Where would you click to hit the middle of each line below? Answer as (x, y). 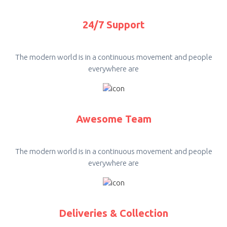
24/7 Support (113, 24)
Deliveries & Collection (113, 213)
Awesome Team (113, 119)
